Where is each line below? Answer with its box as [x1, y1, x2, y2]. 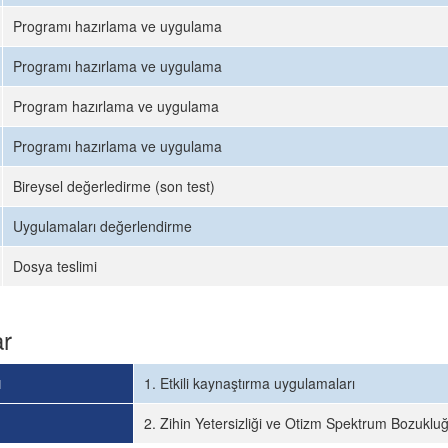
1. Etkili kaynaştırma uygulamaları [144, 373, 355, 393]
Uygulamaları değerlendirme [13, 216, 192, 236]
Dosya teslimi [13, 256, 97, 276]
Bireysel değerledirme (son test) [13, 176, 215, 196]
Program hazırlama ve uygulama [13, 96, 219, 116]
